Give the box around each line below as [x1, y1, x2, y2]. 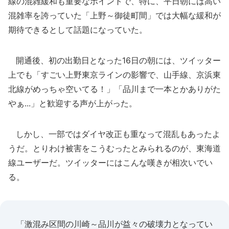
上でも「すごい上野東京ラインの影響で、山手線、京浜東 [8, 70, 221, 80]
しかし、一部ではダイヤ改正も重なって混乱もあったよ [8, 129, 220, 139]
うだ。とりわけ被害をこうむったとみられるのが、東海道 [8, 143, 221, 153]
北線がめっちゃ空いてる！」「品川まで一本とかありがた [8, 84, 221, 94]
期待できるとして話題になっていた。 [8, 25, 147, 35]
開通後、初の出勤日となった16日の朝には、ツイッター [8, 55, 221, 65]
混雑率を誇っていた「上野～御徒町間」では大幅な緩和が [8, 10, 221, 20]
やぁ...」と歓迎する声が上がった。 [8, 98, 137, 108]
